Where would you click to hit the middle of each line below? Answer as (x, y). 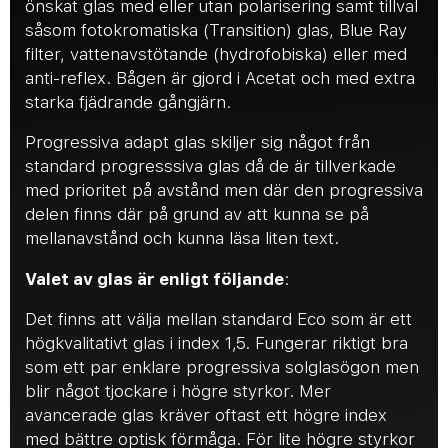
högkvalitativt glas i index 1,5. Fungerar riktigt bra (216, 343)
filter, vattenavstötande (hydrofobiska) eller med (216, 54)
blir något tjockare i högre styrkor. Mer (178, 391)
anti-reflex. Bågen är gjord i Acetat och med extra (220, 78)
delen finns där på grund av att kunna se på (197, 214)
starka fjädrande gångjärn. (128, 102)
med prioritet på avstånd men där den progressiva (224, 190)
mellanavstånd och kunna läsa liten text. (182, 238)
